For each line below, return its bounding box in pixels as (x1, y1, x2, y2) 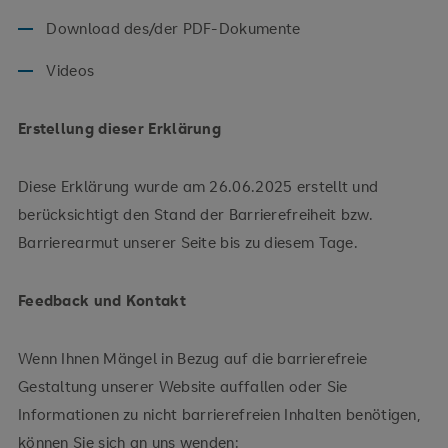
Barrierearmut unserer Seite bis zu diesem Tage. (17, 232, 359, 252)
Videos (46, 60, 95, 80)
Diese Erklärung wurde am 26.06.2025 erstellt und (17, 176, 379, 196)
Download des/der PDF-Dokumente (46, 18, 301, 38)
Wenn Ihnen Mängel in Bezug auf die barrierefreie (17, 348, 368, 368)
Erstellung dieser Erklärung (17, 118, 222, 138)
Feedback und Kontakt (17, 290, 186, 310)
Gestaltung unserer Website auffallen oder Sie (17, 376, 348, 396)
